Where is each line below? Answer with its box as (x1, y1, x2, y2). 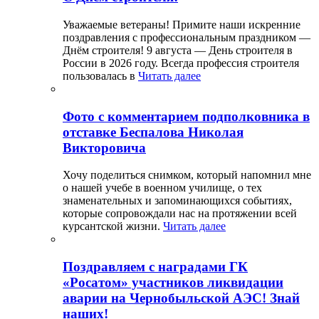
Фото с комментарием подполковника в (63, 108, 310, 124)
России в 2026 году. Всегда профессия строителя (63, 56, 299, 69)
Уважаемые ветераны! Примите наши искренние (63, 18, 300, 31)
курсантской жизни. (63, 220, 163, 233)
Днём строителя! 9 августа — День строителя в (63, 43, 293, 56)
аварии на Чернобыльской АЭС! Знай (63, 291, 300, 306)
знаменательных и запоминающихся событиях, (63, 194, 292, 207)
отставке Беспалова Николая (63, 124, 244, 140)
